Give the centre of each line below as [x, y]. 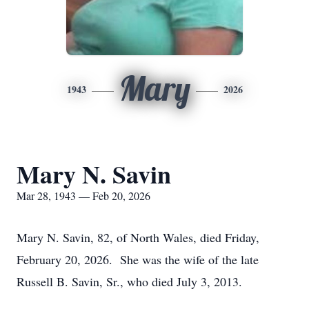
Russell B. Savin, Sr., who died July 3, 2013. [129, 281]
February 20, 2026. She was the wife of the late [138, 259]
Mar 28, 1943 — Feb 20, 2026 [83, 196]
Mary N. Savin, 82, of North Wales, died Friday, [138, 237]
